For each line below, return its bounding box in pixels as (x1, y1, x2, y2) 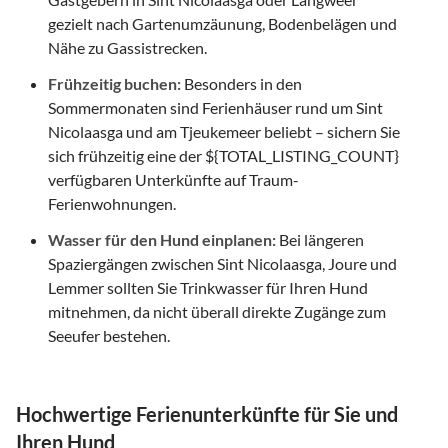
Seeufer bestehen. (48, 325, 170, 345)
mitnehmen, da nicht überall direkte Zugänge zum (48, 301, 386, 321)
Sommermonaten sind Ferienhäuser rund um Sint (48, 97, 383, 117)
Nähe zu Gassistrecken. (48, 37, 207, 57)
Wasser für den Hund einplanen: (48, 229, 276, 249)
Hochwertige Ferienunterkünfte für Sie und (16, 401, 398, 426)
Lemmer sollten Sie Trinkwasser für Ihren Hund (48, 277, 368, 297)
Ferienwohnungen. (48, 193, 176, 213)
